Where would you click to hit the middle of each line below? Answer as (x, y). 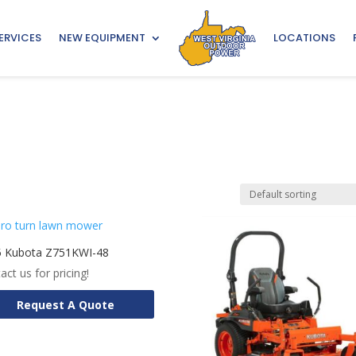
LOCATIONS (304, 38)
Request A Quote (65, 304)
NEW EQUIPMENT (102, 38)
